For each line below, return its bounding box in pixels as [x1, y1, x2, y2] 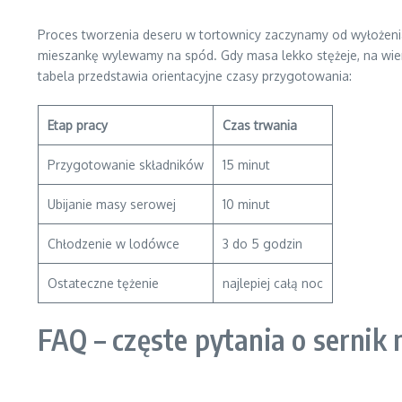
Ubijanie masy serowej [48, 197, 176, 212]
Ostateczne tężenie [48, 275, 159, 291]
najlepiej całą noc [223, 275, 323, 291]
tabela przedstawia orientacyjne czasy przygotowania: [38, 68, 352, 83]
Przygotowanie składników [48, 157, 204, 172]
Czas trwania [223, 118, 297, 133]
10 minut [223, 197, 270, 212]
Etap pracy [48, 118, 108, 133]
